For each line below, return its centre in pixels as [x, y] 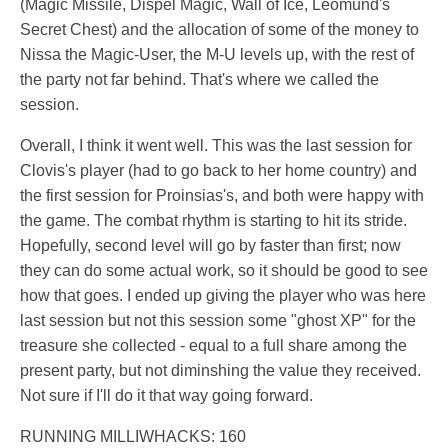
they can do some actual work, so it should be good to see [224, 271]
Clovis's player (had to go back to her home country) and [218, 171]
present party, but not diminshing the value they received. [220, 371]
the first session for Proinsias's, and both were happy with [222, 196]
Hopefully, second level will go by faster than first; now [210, 246]
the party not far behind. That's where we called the [199, 80]
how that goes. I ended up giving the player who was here [223, 296]
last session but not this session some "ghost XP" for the [218, 321]
